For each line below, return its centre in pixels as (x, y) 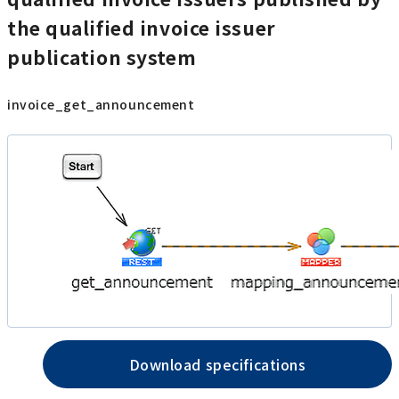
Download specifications (217, 365)
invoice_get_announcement (101, 105)
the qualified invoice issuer (142, 27)
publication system (102, 57)
